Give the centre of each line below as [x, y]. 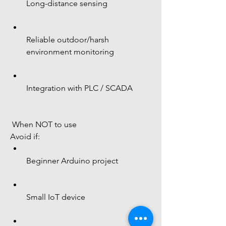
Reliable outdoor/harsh [69, 40]
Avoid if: [25, 136]
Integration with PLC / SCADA [79, 88]
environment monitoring [70, 52]
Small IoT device [56, 197]
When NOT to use [44, 124]
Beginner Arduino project [72, 161]
